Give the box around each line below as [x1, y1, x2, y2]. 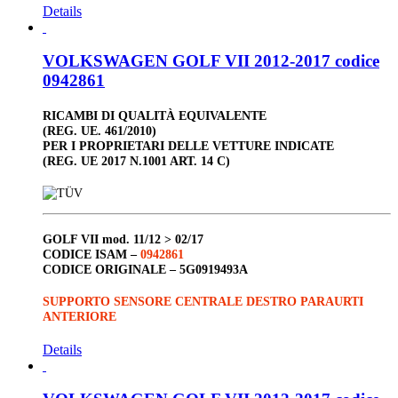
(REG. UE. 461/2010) [43, 123, 156, 138]
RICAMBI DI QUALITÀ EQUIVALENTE [43, 107, 267, 123]
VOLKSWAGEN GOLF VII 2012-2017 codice [43, 52, 379, 71]
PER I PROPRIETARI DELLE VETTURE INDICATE [43, 138, 334, 153]
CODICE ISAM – [43, 247, 140, 262]
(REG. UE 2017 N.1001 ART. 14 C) [43, 153, 230, 168]
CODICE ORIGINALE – [43, 262, 179, 277]
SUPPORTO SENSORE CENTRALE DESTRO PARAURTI [43, 294, 363, 309]
